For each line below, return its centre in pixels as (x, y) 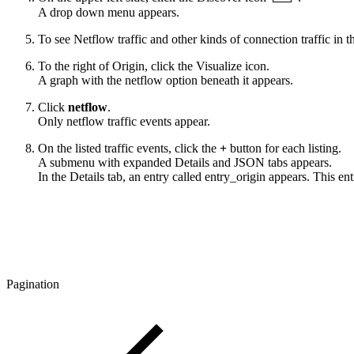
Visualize (219, 66)
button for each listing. (284, 149)
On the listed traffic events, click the (129, 149)
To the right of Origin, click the (115, 66)
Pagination (33, 284)
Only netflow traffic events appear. (124, 122)
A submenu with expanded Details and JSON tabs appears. (185, 163)
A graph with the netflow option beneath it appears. (166, 81)
